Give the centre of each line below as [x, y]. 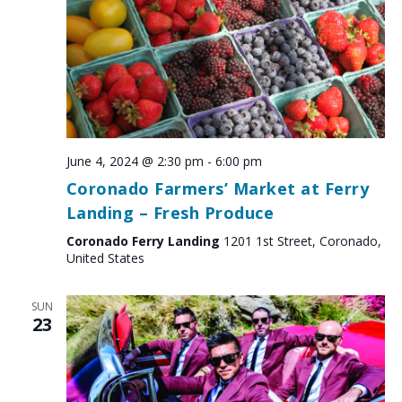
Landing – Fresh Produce [170, 213]
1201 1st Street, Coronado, [302, 241]
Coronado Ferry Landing [144, 241]
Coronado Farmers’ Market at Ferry [217, 189]
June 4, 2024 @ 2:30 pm [135, 162]
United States [105, 258]
